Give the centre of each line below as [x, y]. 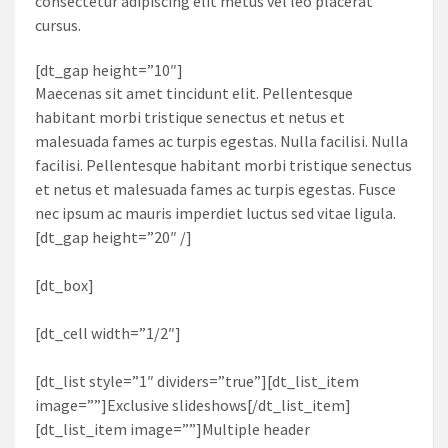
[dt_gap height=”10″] [109, 69]
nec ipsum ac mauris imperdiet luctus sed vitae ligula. [215, 212]
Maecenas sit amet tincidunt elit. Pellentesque [194, 92]
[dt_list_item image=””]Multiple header [172, 428]
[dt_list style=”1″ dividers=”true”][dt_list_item [197, 380]
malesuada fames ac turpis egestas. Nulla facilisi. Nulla [221, 140]
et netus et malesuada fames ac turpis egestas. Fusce [215, 188]
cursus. [58, 24]
